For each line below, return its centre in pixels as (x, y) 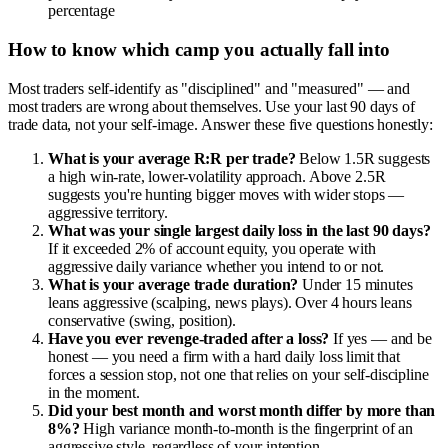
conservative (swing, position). (142, 320)
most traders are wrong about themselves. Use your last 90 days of (211, 106)
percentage (81, 11)
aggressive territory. (108, 212)
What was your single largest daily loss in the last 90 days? (239, 230)
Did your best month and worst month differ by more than (242, 410)
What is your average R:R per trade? (172, 158)
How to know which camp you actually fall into (199, 50)
